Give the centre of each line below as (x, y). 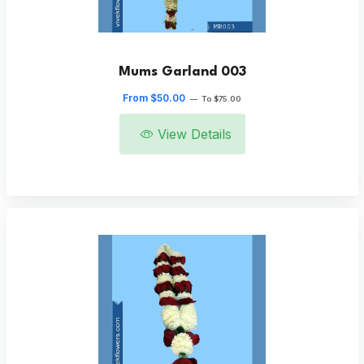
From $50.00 (154, 98)
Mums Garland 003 (182, 72)
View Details (194, 134)
